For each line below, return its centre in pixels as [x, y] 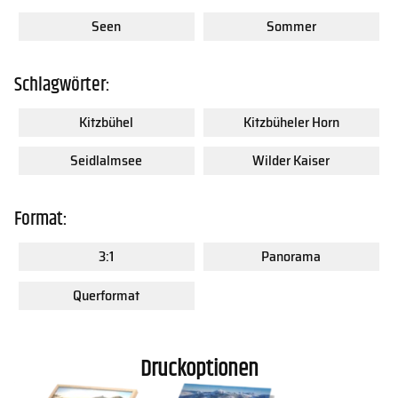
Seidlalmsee [107, 161]
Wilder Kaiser [291, 161]
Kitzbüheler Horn [291, 122]
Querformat [107, 295]
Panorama [291, 256]
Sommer [291, 27]
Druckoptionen [199, 370]
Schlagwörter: [62, 84]
